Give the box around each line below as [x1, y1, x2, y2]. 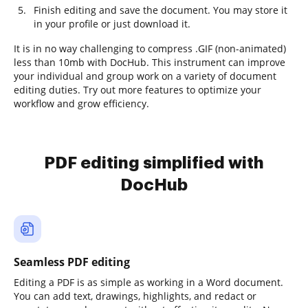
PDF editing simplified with [44, 155, 264, 171]
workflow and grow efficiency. [14, 97, 149, 110]
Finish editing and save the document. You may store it [34, 3, 287, 16]
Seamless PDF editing [14, 254, 130, 269]
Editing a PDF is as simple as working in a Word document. [14, 276, 283, 289]
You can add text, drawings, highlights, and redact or [14, 289, 256, 302]
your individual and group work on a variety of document [14, 69, 276, 82]
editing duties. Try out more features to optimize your [14, 83, 261, 96]
